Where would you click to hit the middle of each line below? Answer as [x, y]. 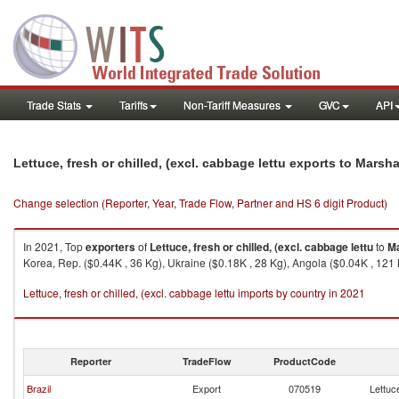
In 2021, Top [54, 246]
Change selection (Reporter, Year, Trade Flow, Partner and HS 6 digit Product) [200, 203]
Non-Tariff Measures [233, 105]
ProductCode [305, 361]
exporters [110, 247]
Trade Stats [55, 105]
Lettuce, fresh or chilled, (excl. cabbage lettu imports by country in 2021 [194, 293]
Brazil [39, 388]
